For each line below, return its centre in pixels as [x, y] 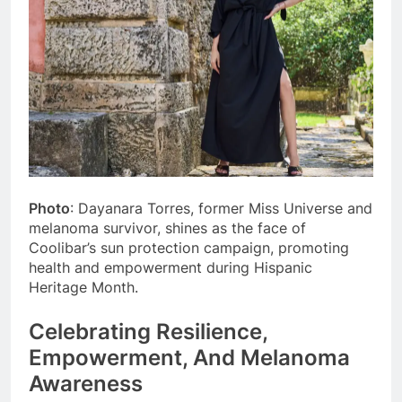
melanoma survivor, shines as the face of [167, 228]
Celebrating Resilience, [148, 332]
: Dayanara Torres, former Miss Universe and [221, 209]
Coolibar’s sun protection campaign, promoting [189, 248]
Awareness [86, 384]
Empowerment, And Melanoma [189, 358]
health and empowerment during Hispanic [170, 268]
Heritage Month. [83, 288]
